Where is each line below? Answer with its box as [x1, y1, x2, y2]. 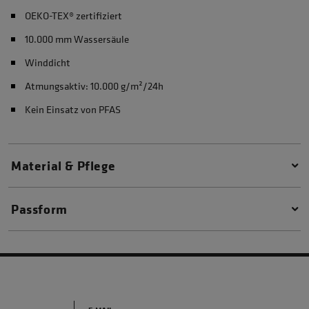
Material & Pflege [11, 157, 116, 175]
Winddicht [25, 55, 70, 70]
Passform [11, 200, 68, 218]
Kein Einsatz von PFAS [25, 102, 121, 117]
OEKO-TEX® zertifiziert [25, 8, 122, 23]
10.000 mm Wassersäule [25, 32, 129, 46]
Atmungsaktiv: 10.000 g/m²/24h [25, 79, 163, 93]
